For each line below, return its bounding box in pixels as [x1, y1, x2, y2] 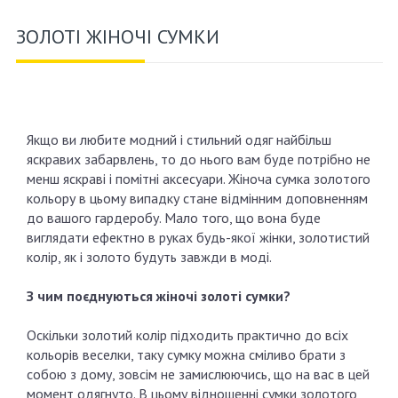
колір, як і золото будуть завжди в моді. [27, 248, 272, 267]
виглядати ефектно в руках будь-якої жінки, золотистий [27, 228, 370, 247]
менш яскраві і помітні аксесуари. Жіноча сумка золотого [27, 170, 370, 188]
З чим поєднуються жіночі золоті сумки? [27, 287, 291, 306]
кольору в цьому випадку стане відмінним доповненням [27, 189, 368, 208]
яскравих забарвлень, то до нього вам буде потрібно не [27, 150, 370, 169]
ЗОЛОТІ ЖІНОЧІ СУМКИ [16, 24, 219, 50]
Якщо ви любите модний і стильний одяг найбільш [27, 131, 331, 149]
